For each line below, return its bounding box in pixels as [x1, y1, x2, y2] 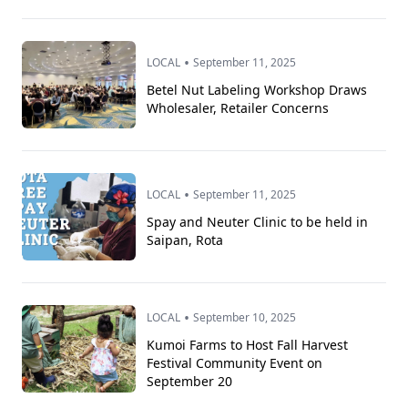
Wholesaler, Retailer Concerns [147, 99, 330, 117]
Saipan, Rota [147, 231, 224, 250]
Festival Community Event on [147, 354, 323, 372]
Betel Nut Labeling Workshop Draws [147, 81, 368, 99]
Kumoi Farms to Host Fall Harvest [147, 336, 349, 354]
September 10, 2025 [193, 310, 297, 326]
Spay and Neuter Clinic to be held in [147, 213, 369, 231]
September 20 [147, 372, 233, 391]
